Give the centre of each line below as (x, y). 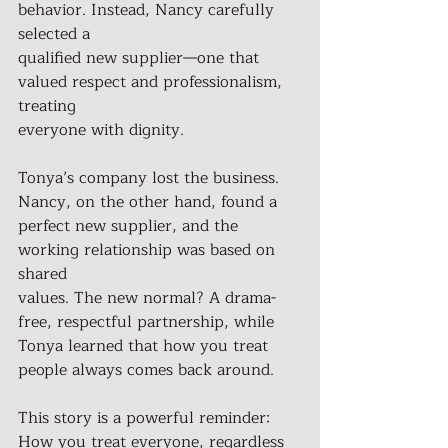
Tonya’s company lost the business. (151, 178)
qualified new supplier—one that (141, 58)
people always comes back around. (146, 370)
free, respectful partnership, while (146, 322)
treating (47, 106)
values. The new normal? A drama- (147, 298)
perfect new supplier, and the (130, 226)
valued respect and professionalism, (152, 82)
